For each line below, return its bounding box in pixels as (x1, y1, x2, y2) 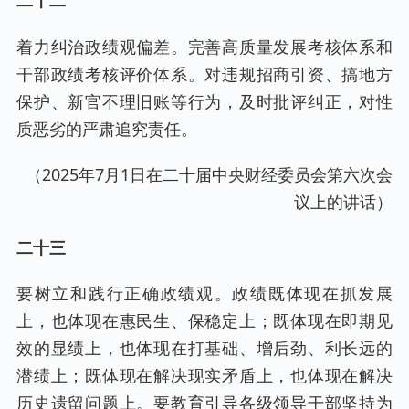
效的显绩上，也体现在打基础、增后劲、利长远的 (16, 337, 393, 360)
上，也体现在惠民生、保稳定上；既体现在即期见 (16, 309, 393, 332)
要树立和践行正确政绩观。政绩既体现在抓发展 (16, 282, 393, 305)
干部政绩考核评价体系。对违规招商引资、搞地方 (16, 62, 393, 85)
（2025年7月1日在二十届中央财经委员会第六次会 (26, 163, 393, 185)
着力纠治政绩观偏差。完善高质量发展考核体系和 (16, 35, 393, 58)
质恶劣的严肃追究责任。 (16, 117, 197, 140)
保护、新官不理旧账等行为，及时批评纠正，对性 (16, 89, 393, 112)
